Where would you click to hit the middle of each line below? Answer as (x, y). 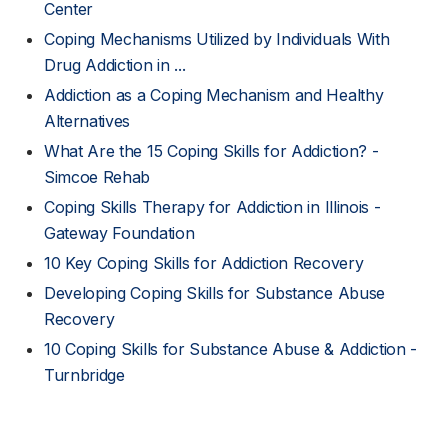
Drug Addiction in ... (115, 65)
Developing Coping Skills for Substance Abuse (214, 293)
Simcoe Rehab (97, 177)
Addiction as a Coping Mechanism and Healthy (214, 95)
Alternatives (87, 121)
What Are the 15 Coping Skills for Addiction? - (211, 151)
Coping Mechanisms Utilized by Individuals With (217, 39)
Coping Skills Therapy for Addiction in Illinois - (212, 207)
